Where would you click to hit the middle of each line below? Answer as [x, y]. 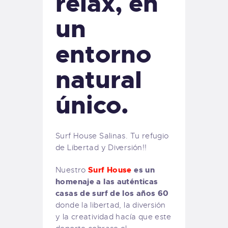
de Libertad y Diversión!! [101, 147]
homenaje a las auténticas [107, 181]
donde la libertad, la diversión [111, 205]
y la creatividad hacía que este [113, 217]
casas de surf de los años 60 [112, 193]
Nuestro [72, 170]
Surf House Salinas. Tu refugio [112, 136]
